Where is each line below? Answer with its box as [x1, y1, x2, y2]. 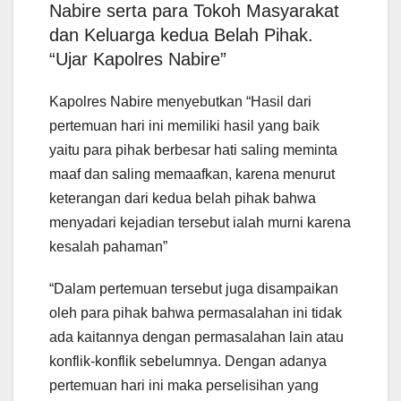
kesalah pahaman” [49, 239, 167, 255]
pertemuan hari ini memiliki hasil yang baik [49, 118, 320, 134]
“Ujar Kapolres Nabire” [49, 49, 226, 70]
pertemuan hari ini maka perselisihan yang [49, 378, 319, 394]
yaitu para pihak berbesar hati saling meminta [49, 142, 337, 158]
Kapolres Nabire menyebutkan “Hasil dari [49, 94, 311, 110]
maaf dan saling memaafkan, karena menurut [49, 166, 335, 183]
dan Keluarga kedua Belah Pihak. [49, 25, 313, 46]
